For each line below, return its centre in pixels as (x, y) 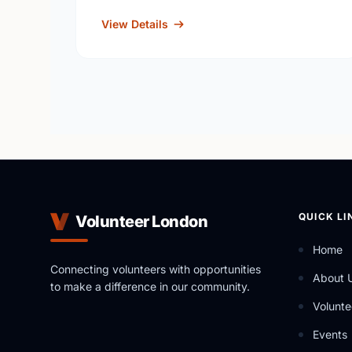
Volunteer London (141, 222)
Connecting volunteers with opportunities (156, 269)
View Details (135, 24)
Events (330, 334)
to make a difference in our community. (150, 286)
